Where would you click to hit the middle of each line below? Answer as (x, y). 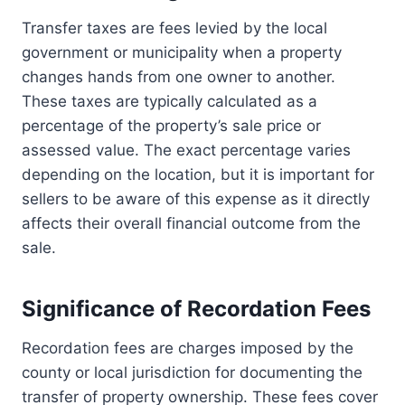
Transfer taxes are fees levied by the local (174, 28)
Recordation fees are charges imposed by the (188, 348)
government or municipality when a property (182, 53)
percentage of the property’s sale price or (171, 126)
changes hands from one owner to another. (179, 77)
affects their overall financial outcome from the (191, 224)
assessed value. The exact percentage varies (186, 151)
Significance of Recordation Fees (196, 309)
